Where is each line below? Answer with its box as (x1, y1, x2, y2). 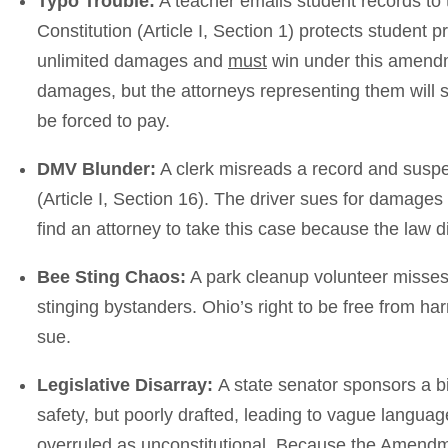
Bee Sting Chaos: (37, 267, 186, 288)
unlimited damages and (37, 51, 228, 72)
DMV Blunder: (37, 159, 156, 180)
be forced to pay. (37, 111, 170, 132)
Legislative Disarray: (37, 375, 218, 396)
